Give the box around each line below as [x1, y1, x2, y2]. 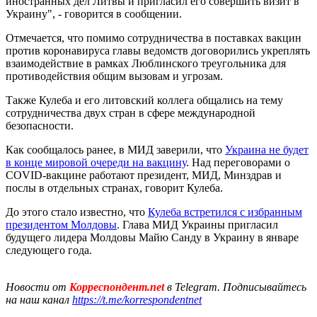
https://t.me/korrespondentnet [72, 293, 202, 306]
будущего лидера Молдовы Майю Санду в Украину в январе [6, 231, 299, 243]
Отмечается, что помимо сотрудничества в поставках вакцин [6, 31, 301, 44]
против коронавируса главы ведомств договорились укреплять [6, 44, 310, 57]
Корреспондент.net [67, 280, 167, 293]
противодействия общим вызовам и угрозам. [6, 69, 223, 82]
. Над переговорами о [186, 156, 290, 168]
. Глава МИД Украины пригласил [117, 218, 278, 231]
